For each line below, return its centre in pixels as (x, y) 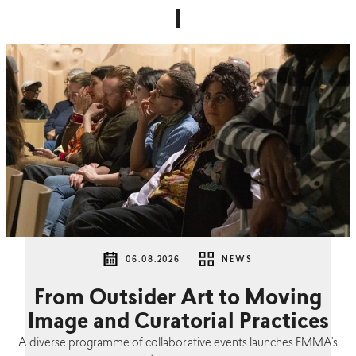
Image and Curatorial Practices (178, 323)
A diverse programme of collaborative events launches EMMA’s (178, 343)
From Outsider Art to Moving (178, 299)
